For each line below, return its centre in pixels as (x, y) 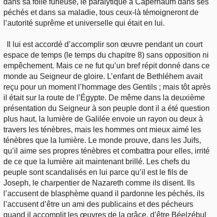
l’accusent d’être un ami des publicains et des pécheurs (98, 204)
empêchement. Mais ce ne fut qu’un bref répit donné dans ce (107, 65)
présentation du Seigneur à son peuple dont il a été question (107, 108)
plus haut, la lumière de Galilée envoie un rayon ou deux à (103, 119)
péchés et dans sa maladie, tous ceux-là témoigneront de (101, 12)
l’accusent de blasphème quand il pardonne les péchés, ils (104, 193)
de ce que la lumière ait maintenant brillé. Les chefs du (97, 161)
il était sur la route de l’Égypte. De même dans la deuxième (104, 97)
